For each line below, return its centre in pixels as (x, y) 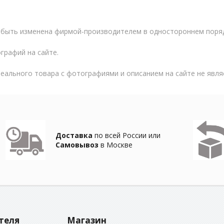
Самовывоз (77, 145)
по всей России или (126, 135)
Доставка (74, 135)
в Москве (115, 145)
